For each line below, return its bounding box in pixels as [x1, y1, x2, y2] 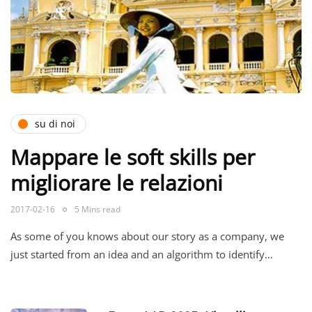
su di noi [35, 117, 75, 131]
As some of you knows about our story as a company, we [10, 228, 284, 243]
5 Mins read [75, 203, 120, 215]
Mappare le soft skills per [10, 142, 255, 171]
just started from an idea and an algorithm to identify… [10, 247, 273, 261]
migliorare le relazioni [10, 168, 223, 197]
